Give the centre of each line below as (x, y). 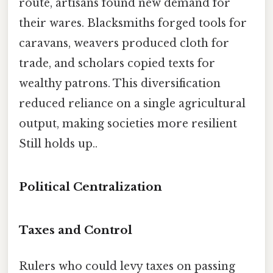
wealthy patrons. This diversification (120, 84)
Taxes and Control (76, 230)
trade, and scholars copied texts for (117, 64)
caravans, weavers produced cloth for (124, 44)
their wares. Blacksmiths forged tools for (133, 23)
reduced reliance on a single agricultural (132, 104)
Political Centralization (90, 187)
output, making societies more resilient (128, 124)
